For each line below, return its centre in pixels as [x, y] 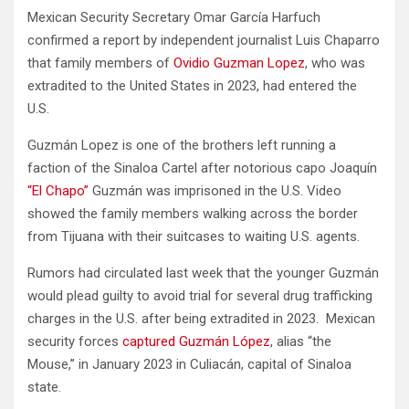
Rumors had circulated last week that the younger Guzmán [203, 273]
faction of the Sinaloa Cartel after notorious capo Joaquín [202, 168]
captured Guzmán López [196, 341]
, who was [335, 63]
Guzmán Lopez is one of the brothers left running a [182, 145]
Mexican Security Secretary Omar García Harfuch [174, 17]
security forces [75, 341]
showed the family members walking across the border [193, 214]
